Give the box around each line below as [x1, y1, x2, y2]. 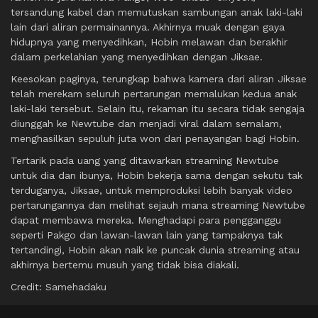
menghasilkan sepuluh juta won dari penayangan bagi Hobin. [11, 133, 300, 145]
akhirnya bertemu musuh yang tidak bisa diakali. [11, 259, 239, 271]
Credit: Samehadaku [11, 281, 106, 293]
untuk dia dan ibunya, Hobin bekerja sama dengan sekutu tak [11, 170, 302, 182]
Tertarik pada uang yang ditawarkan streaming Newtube [11, 155, 279, 167]
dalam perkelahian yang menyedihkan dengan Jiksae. [11, 51, 263, 63]
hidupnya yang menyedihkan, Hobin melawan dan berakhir [11, 36, 287, 48]
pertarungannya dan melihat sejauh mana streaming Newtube [11, 199, 305, 212]
